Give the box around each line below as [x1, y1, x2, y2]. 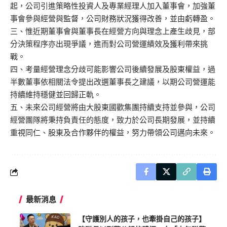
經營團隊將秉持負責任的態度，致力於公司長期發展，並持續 [10, 115, 215, 125]
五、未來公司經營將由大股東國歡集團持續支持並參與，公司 [10, 102, 215, 112]
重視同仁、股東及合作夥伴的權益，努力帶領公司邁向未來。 [10, 128, 215, 138]
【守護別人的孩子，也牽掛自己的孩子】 [78, 214, 206, 223]
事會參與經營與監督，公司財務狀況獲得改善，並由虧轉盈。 [10, 14, 215, 24]
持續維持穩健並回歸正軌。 [10, 90, 101, 100]
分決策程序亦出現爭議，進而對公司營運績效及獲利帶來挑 [10, 39, 208, 49]
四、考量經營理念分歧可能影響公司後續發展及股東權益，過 [10, 64, 215, 74]
